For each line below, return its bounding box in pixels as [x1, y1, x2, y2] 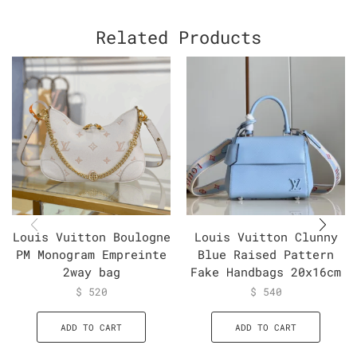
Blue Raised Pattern [198, 245, 334, 262]
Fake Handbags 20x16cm [190, 263, 341, 280]
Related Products [96, 25, 261, 49]
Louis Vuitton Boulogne [12, 228, 171, 245]
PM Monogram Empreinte [16, 245, 167, 262]
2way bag [62, 263, 120, 280]
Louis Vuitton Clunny [194, 228, 338, 245]
